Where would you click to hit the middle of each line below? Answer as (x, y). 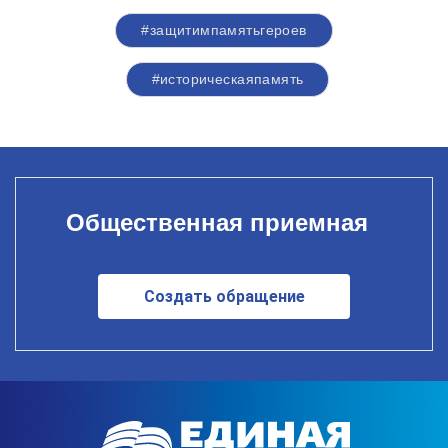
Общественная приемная (216, 222)
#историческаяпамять (227, 79)
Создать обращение (224, 296)
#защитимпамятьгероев (224, 30)
